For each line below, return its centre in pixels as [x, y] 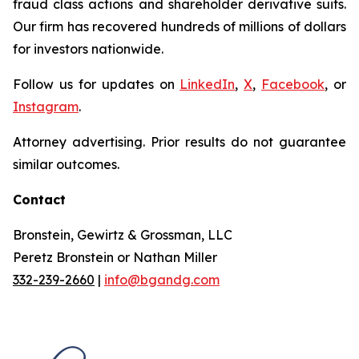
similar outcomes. [66, 164]
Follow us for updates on [97, 84]
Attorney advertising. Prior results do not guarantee [179, 142]
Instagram [46, 107]
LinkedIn [208, 84]
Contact [39, 200]
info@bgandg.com [162, 280]
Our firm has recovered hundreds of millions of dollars [179, 26]
